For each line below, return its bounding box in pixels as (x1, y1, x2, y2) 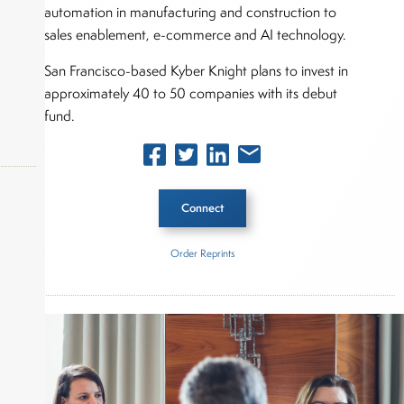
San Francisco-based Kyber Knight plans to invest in (44, 60, 349, 80)
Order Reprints (170, 246, 234, 261)
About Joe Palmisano (45, 372, 158, 390)
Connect (180, 200, 224, 216)
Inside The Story (45, 272, 135, 289)
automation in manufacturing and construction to (44, 2, 337, 22)
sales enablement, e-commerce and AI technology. (44, 24, 347, 44)
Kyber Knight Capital (68, 318, 171, 335)
